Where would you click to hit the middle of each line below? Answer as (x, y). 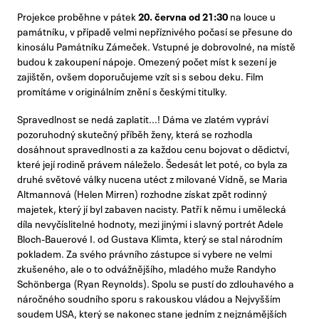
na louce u (253, 15)
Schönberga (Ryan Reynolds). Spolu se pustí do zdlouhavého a (156, 283)
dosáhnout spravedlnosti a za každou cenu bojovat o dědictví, (153, 148)
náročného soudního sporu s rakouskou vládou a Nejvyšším (149, 298)
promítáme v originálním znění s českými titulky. (122, 90)
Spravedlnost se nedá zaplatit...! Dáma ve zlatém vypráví (143, 119)
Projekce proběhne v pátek (77, 15)
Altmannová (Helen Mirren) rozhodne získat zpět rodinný (142, 193)
